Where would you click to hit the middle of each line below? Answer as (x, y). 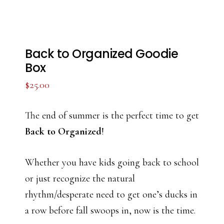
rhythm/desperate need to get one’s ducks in (111, 194)
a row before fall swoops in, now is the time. (110, 210)
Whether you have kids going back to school (112, 162)
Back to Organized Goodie (101, 54)
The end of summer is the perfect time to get (112, 115)
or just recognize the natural (80, 178)
